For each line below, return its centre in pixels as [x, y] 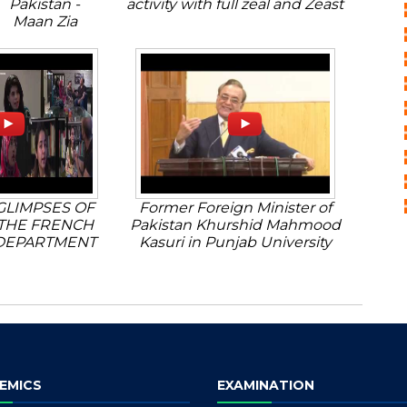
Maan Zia [45, 21]
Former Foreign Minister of [235, 208]
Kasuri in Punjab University [235, 242]
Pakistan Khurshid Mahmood [235, 225]
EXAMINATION [266, 385]
